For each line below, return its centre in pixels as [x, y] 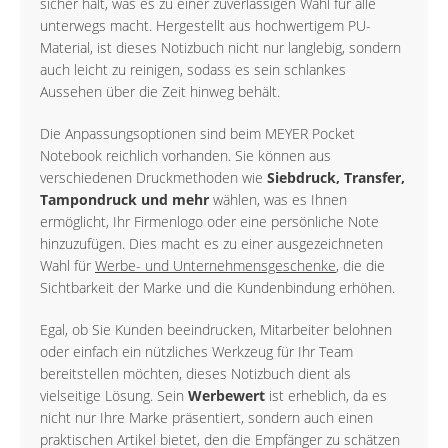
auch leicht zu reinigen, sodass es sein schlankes [193, 70]
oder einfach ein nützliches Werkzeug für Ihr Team [196, 352]
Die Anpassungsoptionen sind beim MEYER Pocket [197, 134]
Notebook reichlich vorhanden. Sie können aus [185, 156]
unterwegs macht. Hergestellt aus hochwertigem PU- [205, 26]
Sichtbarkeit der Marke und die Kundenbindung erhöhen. [217, 288]
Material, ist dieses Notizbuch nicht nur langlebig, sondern [220, 48]
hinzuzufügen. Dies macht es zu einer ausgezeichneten [211, 244]
